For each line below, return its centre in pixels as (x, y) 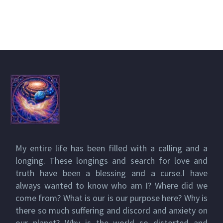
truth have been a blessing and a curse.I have (111, 173)
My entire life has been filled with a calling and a (111, 148)
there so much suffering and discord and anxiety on (111, 211)
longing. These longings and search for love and (111, 161)
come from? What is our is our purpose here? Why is (111, 198)
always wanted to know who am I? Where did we (111, 186)
